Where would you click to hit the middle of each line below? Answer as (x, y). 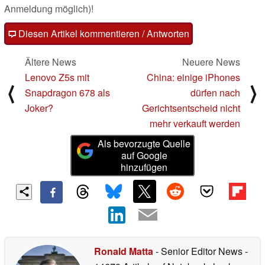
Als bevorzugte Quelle (144, 144)
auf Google (144, 156)
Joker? (39, 108)
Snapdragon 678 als (67, 93)
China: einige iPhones (193, 77)
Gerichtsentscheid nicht (191, 108)
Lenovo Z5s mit (57, 77)
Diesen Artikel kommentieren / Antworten (103, 34)
